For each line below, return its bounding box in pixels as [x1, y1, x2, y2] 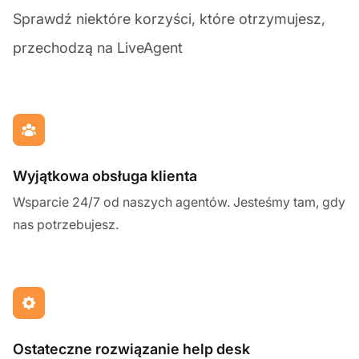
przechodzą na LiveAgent [13, 38, 183, 56]
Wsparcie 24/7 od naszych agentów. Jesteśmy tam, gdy [13, 193, 345, 210]
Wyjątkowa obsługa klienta [13, 167, 197, 184]
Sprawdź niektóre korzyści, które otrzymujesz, [13, 10, 325, 27]
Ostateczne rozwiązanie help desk [13, 340, 250, 357]
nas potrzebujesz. [13, 216, 119, 232]
